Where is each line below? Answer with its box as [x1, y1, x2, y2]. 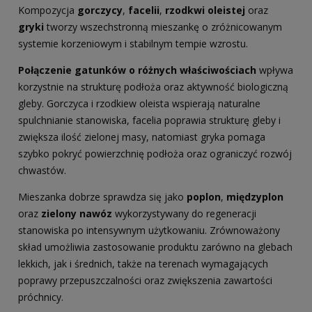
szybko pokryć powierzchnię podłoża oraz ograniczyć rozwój [18, 147, 292, 161]
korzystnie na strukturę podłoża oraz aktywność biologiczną [18, 80, 288, 94]
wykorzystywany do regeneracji [112, 207, 256, 221]
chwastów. [18, 164, 66, 178]
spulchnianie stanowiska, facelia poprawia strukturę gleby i [18, 114, 281, 127]
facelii [128, 3, 159, 17]
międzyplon [226, 190, 283, 204]
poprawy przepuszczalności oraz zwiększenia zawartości [18, 274, 272, 288]
